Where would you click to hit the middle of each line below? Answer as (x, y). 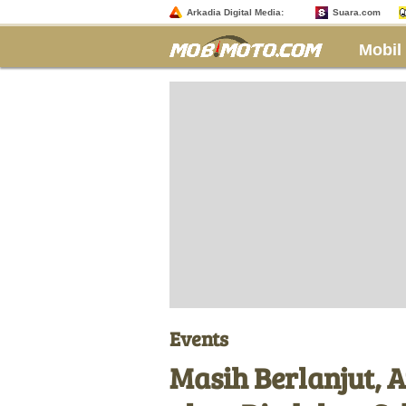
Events (199, 338)
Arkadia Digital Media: (235, 12)
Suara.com (357, 12)
